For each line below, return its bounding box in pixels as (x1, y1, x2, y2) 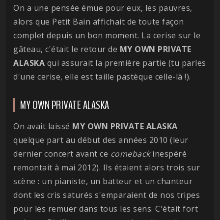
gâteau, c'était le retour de (13, 43, 120, 55)
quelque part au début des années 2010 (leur (13, 134, 189, 145)
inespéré (150, 148, 187, 159)
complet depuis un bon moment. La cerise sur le (13, 29, 200, 41)
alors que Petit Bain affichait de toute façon (13, 16, 184, 27)
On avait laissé (13, 120, 72, 132)
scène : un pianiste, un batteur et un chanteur (13, 175, 192, 187)
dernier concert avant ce (13, 148, 110, 159)
